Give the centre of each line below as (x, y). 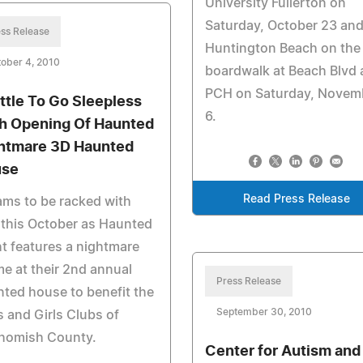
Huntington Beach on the (282, 49)
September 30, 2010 (264, 312)
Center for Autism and (282, 352)
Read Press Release (297, 199)
